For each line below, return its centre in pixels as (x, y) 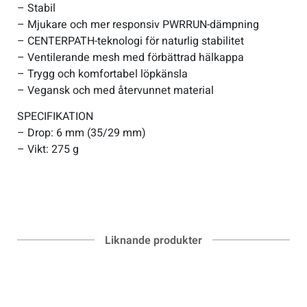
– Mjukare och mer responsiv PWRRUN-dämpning (138, 24)
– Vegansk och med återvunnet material (115, 90)
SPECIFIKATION (55, 116)
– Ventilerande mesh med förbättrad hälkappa (131, 57)
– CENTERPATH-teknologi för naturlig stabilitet (131, 41)
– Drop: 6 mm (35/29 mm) (82, 133)
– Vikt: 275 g (48, 149)
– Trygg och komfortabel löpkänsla (102, 74)
